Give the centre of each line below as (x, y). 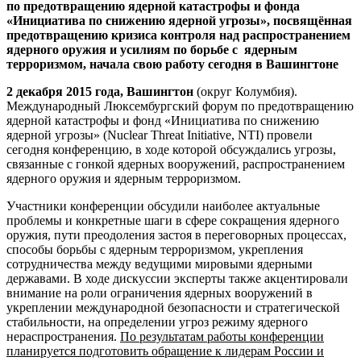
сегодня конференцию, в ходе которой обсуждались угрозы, (171, 149)
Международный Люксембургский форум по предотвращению (180, 106)
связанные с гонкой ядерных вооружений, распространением (176, 164)
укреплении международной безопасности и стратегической (173, 307)
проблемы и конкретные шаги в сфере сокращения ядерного (173, 220)
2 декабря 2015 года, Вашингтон (100, 91)
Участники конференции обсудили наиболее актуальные (163, 205)
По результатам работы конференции (222, 336)
